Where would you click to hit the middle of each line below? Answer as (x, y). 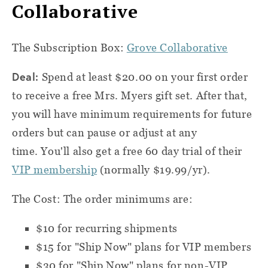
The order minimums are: (128, 199)
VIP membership (55, 169)
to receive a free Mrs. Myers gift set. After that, (130, 95)
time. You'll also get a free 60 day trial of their (127, 151)
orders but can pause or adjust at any (105, 132)
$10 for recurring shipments (107, 228)
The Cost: (38, 199)
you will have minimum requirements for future (132, 114)
